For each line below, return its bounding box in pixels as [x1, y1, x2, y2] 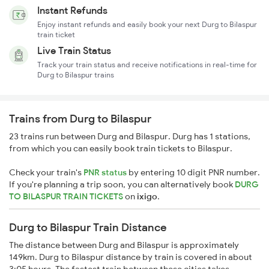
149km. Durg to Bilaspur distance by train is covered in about [9, 252, 252, 263]
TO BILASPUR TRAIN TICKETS [9, 191, 125, 202]
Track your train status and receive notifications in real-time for [37, 60, 257, 70]
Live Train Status [37, 44, 111, 57]
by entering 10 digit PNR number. [127, 167, 260, 178]
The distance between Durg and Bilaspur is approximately [9, 240, 239, 251]
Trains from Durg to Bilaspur [9, 112, 151, 126]
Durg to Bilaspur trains [37, 70, 114, 80]
